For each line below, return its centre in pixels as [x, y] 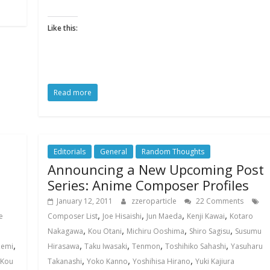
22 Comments [219, 201]
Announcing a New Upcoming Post [156, 169]
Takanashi [65, 261]
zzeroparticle [155, 201]
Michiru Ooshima [156, 231]
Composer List [73, 216]
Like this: [63, 28]
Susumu [249, 231]
